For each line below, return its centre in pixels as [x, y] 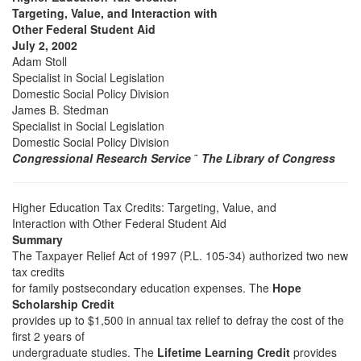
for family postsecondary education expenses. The [142, 288]
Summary [37, 239]
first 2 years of [48, 336]
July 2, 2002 [45, 45]
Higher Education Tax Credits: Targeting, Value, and [144, 207]
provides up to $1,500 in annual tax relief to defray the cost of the [178, 320]
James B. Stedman [60, 110]
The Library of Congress [268, 158]
